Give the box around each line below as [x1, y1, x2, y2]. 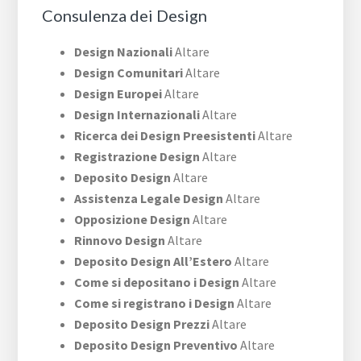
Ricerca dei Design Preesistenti [74, 127, 256, 144]
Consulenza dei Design [42, 6, 208, 26]
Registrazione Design [74, 148, 201, 165]
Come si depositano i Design [74, 274, 240, 291]
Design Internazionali [74, 106, 201, 123]
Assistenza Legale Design [74, 190, 224, 207]
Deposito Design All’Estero [74, 253, 233, 270]
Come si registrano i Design [74, 295, 235, 312]
